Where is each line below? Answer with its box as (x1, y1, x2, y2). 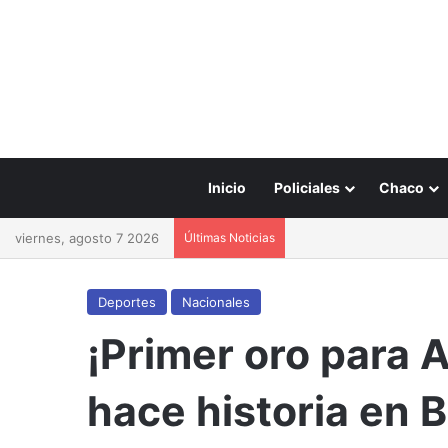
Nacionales (182, 294, 250, 310)
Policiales (274, 179, 340, 196)
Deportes (98, 294, 156, 310)
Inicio (208, 179, 246, 196)
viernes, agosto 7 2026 (15, 230, 159, 246)
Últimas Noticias (184, 230, 275, 245)
